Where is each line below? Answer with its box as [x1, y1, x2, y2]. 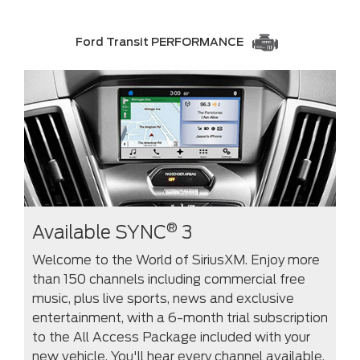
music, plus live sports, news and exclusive [32, 291, 294, 307]
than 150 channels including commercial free [32, 272, 305, 288]
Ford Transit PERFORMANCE [76, 35, 246, 48]
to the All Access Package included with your [32, 329, 310, 346]
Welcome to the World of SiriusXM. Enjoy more [32, 252, 320, 268]
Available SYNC [32, 222, 166, 243]
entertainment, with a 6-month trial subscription [32, 310, 328, 326]
